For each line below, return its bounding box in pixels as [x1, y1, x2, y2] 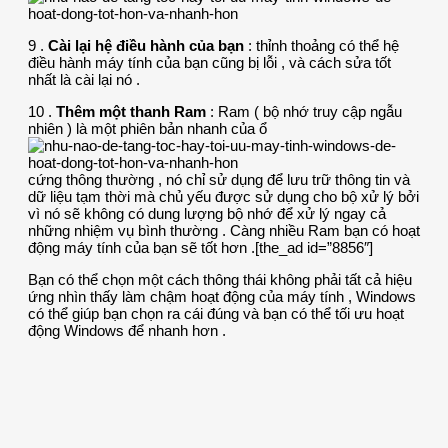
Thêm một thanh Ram [56, 102, 206, 120]
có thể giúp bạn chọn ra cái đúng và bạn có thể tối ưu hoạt [28, 304, 404, 322]
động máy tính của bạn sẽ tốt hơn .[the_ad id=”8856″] [28, 238, 373, 256]
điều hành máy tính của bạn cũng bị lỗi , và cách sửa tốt [28, 53, 391, 71]
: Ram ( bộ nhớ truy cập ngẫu [206, 102, 402, 120]
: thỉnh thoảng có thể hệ [244, 36, 399, 54]
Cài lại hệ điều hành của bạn [48, 36, 244, 54]
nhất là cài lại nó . [28, 70, 140, 88]
